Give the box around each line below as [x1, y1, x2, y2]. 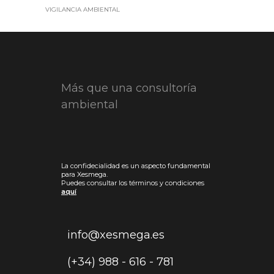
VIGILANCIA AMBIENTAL [45, 5, 120, 13]
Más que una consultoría [61, 81, 197, 95]
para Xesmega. [61, 170, 108, 179]
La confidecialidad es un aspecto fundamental [61, 161, 210, 170]
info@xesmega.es [67, 228, 165, 242]
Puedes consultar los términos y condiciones [61, 179, 204, 187]
